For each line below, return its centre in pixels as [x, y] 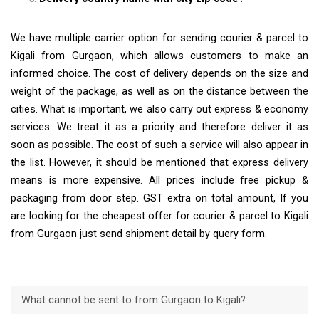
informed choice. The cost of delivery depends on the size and [159, 74]
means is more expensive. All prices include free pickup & [159, 181]
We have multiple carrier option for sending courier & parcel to [159, 38]
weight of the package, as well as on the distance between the [159, 92]
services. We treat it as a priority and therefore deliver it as [159, 127]
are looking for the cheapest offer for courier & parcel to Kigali [159, 216]
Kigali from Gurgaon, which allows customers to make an [159, 56]
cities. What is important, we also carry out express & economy [159, 110]
